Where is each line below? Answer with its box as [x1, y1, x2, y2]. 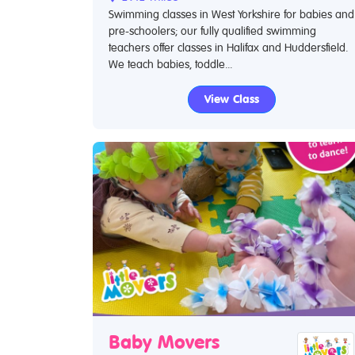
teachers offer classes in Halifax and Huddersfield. [109, 41, 348, 55]
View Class [204, 93, 259, 106]
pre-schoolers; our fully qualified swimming [109, 25, 316, 38]
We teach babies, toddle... [109, 58, 232, 71]
